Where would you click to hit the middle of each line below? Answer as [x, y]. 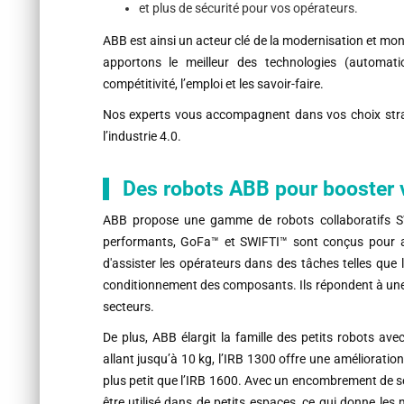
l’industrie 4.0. [142, 137]
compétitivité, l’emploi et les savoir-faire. [213, 84]
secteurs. [129, 307]
